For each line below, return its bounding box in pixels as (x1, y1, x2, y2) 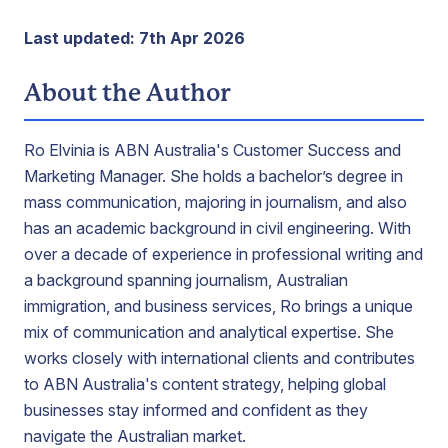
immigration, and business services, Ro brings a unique (24, 296, 413, 316)
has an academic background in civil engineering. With (24, 218, 411, 238)
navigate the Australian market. (24, 426, 246, 446)
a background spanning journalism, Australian (24, 270, 348, 290)
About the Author (24, 79, 230, 107)
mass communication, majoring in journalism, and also (24, 192, 407, 212)
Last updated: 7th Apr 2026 (24, 28, 245, 48)
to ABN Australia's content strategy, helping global (24, 374, 386, 394)
